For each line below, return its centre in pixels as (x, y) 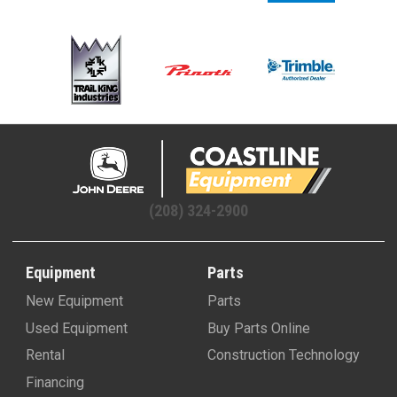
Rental (45, 355)
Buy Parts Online (259, 328)
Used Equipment (76, 328)
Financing (54, 382)
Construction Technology (284, 355)
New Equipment (74, 301)
